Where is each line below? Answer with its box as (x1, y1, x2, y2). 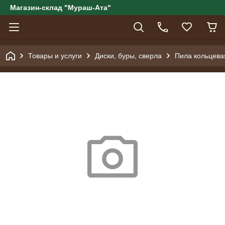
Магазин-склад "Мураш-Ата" (10, 4, 111, 12)
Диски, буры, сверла (95, 52, 162, 60)
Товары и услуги (28, 52, 82, 60)
